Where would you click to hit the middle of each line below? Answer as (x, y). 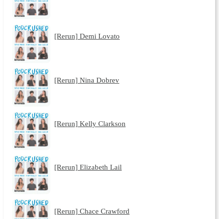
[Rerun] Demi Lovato (87, 36)
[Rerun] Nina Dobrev (87, 80)
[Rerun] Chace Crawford (92, 211)
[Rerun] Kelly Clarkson (90, 124)
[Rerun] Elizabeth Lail (88, 167)
